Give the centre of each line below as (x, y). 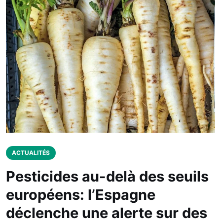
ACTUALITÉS (31, 152)
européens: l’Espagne (81, 194)
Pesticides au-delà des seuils (107, 176)
